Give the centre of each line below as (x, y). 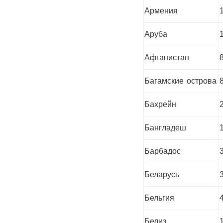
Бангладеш (165, 127)
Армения (161, 10)
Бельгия (159, 198)
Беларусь (162, 174)
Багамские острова (181, 81)
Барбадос (163, 151)
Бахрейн (160, 104)
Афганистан (167, 57)
